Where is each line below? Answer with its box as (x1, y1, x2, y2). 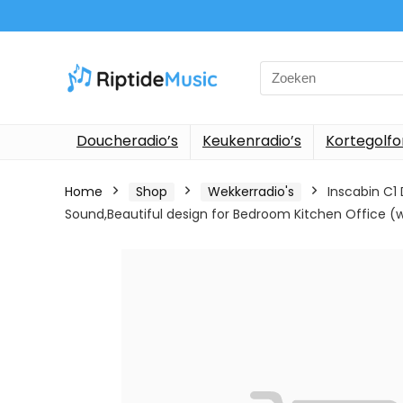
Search (259, 60, 306, 80)
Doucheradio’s (76, 130, 178, 151)
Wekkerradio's (208, 183, 294, 201)
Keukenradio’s (202, 130, 301, 151)
